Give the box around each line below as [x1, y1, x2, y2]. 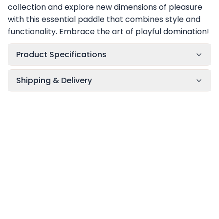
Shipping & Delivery [16, 75, 92, 86]
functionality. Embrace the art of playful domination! [8, 26, 209, 37]
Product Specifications [16, 49, 107, 60]
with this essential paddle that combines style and [8, 14, 200, 25]
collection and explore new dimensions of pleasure [8, 1, 202, 13]
